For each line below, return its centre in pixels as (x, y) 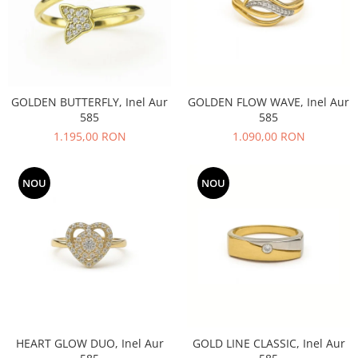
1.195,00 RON (89, 136)
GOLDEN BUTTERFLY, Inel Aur (89, 102)
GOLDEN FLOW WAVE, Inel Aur (268, 102)
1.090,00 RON (268, 136)
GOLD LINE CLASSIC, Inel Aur (268, 343)
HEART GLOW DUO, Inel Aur (89, 343)
